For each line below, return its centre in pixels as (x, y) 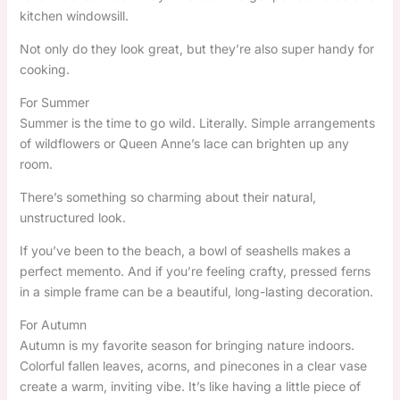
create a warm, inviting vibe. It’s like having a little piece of (190, 386)
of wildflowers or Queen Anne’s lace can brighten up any (184, 143)
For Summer (54, 102)
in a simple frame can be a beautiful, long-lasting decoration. (196, 291)
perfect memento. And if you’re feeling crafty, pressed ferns (195, 271)
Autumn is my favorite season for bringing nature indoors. (187, 345)
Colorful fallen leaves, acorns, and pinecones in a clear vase (193, 365)
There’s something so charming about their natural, (167, 196)
